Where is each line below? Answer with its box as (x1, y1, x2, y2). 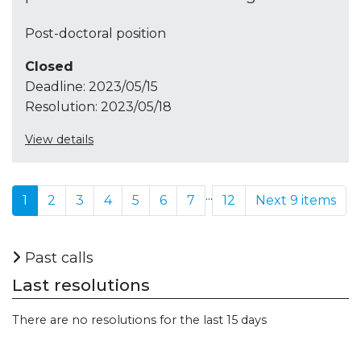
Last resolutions (12, 274, 150, 295)
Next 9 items (255, 192, 336, 208)
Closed (25, 58, 73, 74)
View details (25, 131, 93, 147)
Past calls (21, 248, 93, 267)
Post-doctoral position (25, 25, 166, 41)
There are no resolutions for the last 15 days (12, 312, 267, 327)
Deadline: (25, 78, 85, 94)
